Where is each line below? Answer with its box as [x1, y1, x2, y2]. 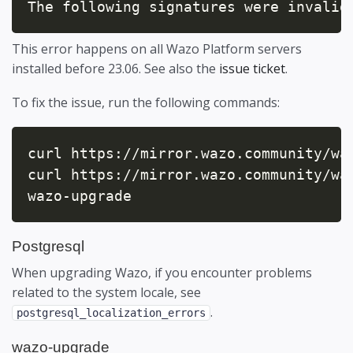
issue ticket [219, 60, 285, 77]
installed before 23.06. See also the [12, 60, 219, 77]
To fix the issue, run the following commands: [12, 94, 280, 111]
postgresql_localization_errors [17, 307, 206, 319]
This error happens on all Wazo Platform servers [12, 40, 302, 58]
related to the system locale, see [12, 284, 201, 301]
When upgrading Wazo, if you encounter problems [12, 264, 312, 281]
